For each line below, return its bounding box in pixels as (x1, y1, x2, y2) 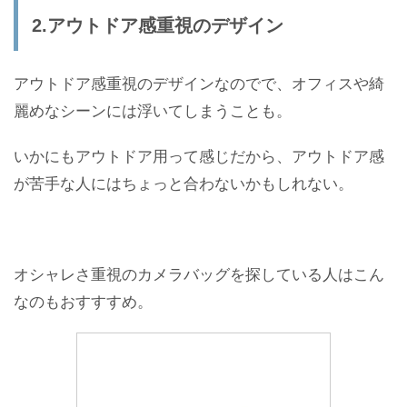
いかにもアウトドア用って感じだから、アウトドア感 (14, 143, 384, 166)
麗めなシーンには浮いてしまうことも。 (14, 97, 292, 121)
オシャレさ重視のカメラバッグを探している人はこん (14, 261, 384, 284)
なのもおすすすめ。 (14, 288, 153, 312)
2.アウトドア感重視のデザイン (32, 15, 283, 35)
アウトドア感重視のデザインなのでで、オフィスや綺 (14, 70, 384, 94)
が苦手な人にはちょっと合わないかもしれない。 (14, 170, 353, 194)
